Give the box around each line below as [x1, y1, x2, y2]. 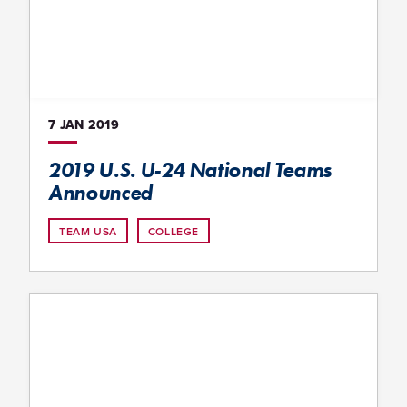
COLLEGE [147, 223, 200, 239]
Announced [48, 179, 153, 205]
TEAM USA [59, 223, 117, 239]
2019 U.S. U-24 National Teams [48, 156, 332, 183]
